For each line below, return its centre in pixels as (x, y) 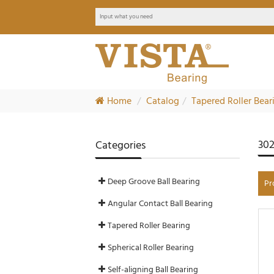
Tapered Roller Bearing (149, 225)
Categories (121, 145)
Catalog (163, 101)
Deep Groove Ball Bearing (154, 181)
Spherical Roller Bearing (151, 247)
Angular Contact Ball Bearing (161, 203)
